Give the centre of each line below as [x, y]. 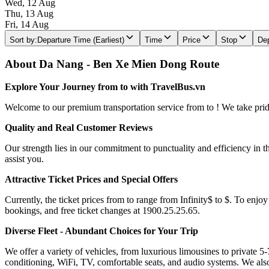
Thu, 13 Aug [29, 13]
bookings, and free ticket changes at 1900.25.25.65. [102, 211]
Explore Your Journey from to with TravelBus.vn [105, 87]
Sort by [22, 40]
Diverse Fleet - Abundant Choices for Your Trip [101, 231]
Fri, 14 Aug [27, 24]
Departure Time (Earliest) [81, 40]
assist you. [24, 159]
